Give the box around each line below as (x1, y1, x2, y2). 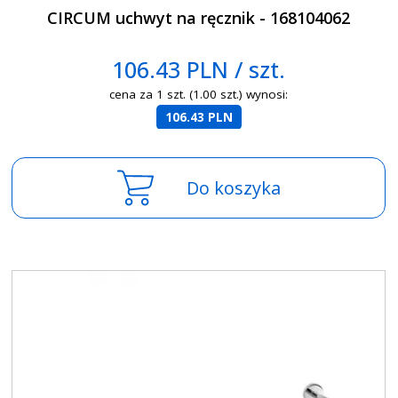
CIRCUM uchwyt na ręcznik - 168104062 (47, 7, 351, 29)
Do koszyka (186, 176, 281, 201)
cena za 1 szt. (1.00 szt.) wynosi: (109, 85, 289, 102)
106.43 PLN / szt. (112, 54, 286, 85)
